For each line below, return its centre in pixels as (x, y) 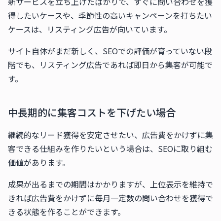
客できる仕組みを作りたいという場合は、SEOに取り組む (110, 148)
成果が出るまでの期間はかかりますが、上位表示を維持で (110, 184)
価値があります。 (39, 162)
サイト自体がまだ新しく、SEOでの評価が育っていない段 (110, 51)
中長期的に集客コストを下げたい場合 (92, 112)
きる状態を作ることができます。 (67, 212)
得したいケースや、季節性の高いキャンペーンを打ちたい (110, 15)
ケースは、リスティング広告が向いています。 (90, 29)
